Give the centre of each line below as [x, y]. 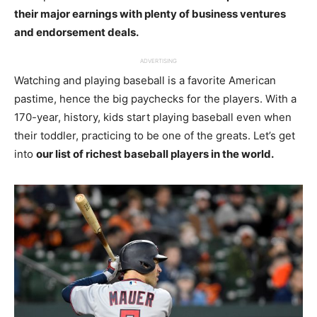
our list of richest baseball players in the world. [156, 154]
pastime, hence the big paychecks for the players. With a [155, 99]
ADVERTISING [158, 61]
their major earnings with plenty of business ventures [150, 14]
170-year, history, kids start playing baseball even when [153, 117]
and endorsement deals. [76, 32]
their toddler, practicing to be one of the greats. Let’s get [155, 136]
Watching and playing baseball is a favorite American [145, 80]
